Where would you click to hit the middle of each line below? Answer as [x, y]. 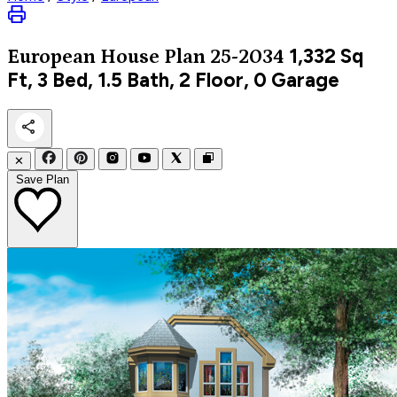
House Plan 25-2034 [192, 57]
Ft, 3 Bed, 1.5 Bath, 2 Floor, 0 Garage [173, 80]
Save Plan [43, 179]
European [54, 57]
